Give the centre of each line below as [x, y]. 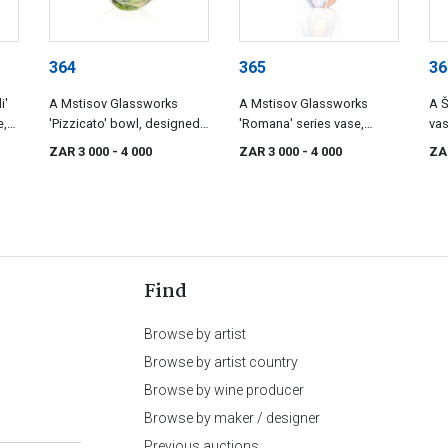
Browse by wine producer [224, 390]
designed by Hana [291, 144]
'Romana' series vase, [301, 124]
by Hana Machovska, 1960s [127, 144]
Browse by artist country [221, 362]
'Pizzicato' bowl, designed [124, 124]
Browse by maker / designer [232, 418]
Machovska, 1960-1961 [305, 164]
